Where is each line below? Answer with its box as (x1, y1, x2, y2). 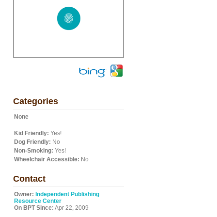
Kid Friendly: (14, 130, 49, 137)
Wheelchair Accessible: (14, 156, 79, 163)
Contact (13, 174, 46, 184)
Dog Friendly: (14, 139, 51, 145)
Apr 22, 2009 (54, 204, 89, 211)
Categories (13, 96, 58, 106)
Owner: (14, 191, 34, 198)
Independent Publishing (35, 191, 99, 198)
